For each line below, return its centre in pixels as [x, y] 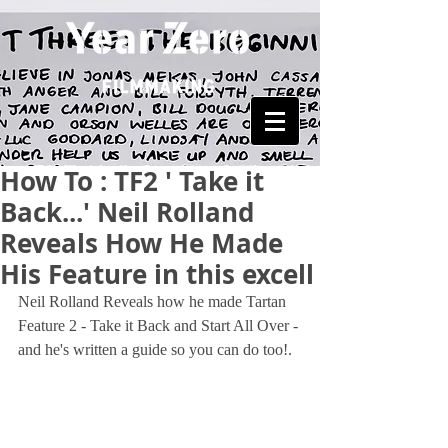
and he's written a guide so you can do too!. [155, 349]
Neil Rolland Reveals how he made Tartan [154, 301]
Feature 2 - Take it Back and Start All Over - [160, 325]
